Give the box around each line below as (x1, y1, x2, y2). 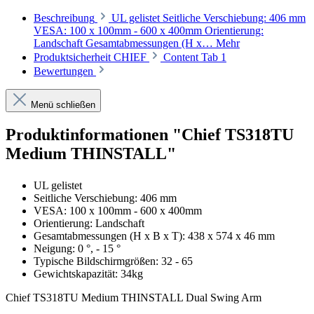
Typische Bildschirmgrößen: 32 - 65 (34, 254, 193, 267)
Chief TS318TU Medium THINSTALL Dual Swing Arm (6, 291, 261, 303)
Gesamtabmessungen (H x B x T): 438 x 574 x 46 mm (34, 229, 275, 242)
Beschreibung (34, 11, 95, 24)
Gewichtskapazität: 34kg (34, 267, 143, 280)
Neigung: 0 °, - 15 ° (34, 242, 121, 254)
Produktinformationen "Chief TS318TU (6, 125, 294, 144)
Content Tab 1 (163, 50, 226, 63)
